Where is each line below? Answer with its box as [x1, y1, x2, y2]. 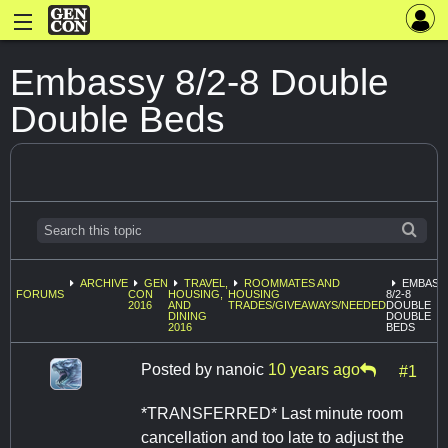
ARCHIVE [80, 277, 128, 290]
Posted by [141, 361, 216, 379]
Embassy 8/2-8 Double [10, 61, 389, 103]
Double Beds [10, 98, 225, 140]
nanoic [216, 361, 264, 379]
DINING [168, 310, 207, 323]
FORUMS [16, 288, 64, 301]
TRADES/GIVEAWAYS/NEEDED [228, 299, 386, 312]
